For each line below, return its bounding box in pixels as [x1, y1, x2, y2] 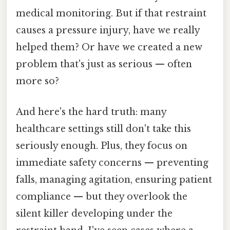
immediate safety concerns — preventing [16, 157, 208, 168]
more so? [16, 75, 59, 87]
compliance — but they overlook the [16, 190, 187, 202]
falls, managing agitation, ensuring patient [16, 174, 212, 185]
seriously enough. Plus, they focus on [16, 140, 187, 151]
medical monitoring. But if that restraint [16, 8, 206, 20]
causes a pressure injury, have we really [16, 25, 200, 36]
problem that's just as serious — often [16, 59, 192, 70]
